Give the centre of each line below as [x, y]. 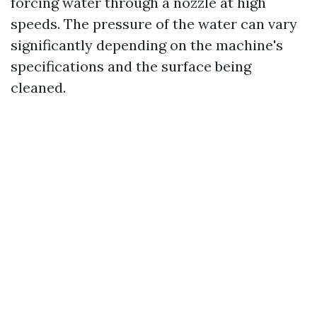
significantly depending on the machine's [147, 45]
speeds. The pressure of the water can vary [154, 24]
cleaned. [38, 87]
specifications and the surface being [131, 66]
